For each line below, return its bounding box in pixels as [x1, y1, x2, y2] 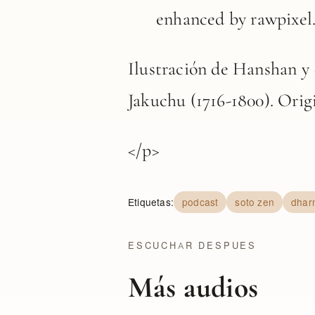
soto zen [235, 194, 275, 209]
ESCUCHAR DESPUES [128, 238, 257, 252]
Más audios [128, 269, 258, 305]
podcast [182, 194, 219, 209]
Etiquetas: [128, 194, 174, 209]
